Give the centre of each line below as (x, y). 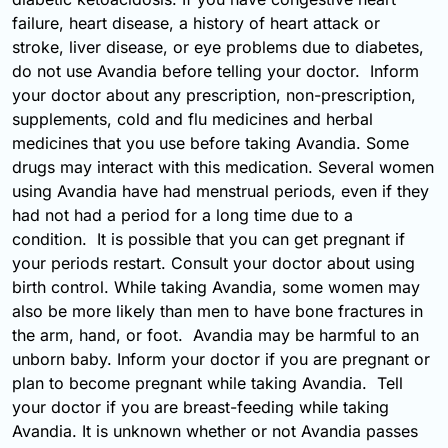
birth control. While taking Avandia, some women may (216, 287)
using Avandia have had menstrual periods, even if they (220, 191)
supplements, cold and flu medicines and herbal (192, 119)
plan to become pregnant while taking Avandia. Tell (207, 383)
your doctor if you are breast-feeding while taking (200, 407)
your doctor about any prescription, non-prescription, (214, 95)
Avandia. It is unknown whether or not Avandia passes (215, 431)
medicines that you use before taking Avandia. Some (210, 143)
